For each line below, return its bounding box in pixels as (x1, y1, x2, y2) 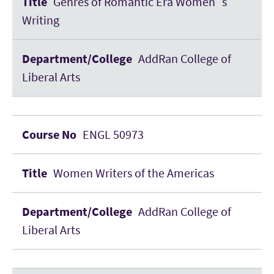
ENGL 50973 (83, 127, 144, 142)
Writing (22, 12, 59, 28)
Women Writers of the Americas (53, 165, 214, 180)
